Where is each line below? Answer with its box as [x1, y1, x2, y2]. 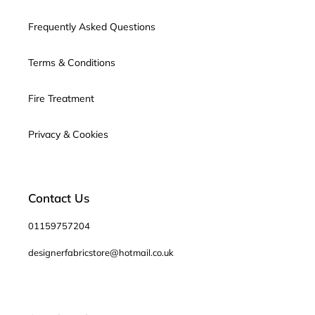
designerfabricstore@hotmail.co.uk [28, 247, 174, 259]
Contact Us [28, 191, 89, 206]
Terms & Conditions [28, 56, 115, 70]
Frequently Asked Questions [28, 20, 155, 34]
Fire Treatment [28, 92, 94, 105]
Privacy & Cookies [28, 128, 108, 141]
